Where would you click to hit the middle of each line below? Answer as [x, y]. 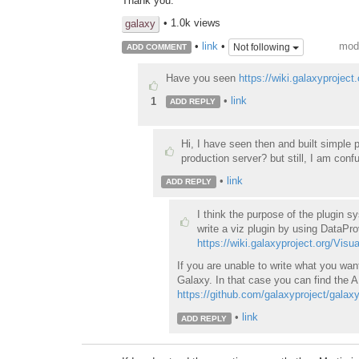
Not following [262, 47]
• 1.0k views [192, 23]
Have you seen [202, 78]
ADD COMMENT [156, 47]
